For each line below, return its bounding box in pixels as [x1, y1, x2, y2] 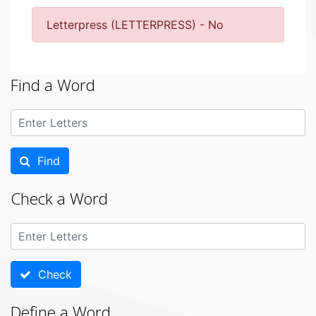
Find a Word [11, 74, 95, 96]
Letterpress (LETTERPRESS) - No [47, 18, 224, 32]
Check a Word [11, 188, 108, 209]
